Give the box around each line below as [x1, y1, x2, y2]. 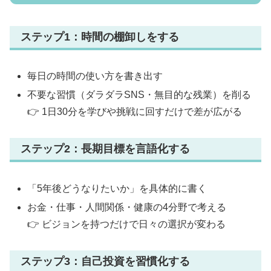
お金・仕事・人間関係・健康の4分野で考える [27, 201, 227, 212]
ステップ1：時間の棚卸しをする [21, 30, 179, 43]
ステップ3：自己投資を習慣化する [21, 255, 190, 267]
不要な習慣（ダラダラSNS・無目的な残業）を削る [27, 90, 252, 100]
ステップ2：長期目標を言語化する [21, 143, 190, 155]
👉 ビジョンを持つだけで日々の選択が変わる [27, 218, 226, 229]
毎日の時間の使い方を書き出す [27, 71, 163, 82]
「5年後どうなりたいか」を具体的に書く [27, 183, 207, 194]
